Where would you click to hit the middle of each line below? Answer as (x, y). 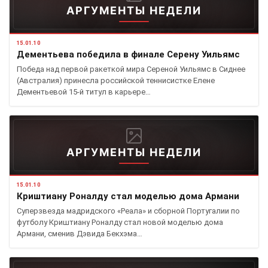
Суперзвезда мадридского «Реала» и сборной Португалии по (128, 211)
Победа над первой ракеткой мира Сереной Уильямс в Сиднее (131, 69)
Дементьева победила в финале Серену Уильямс (128, 54)
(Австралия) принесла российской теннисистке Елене (116, 80)
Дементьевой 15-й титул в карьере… (84, 92)
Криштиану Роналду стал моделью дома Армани (128, 196)
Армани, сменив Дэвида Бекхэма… (80, 234)
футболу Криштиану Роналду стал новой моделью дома (120, 222)
